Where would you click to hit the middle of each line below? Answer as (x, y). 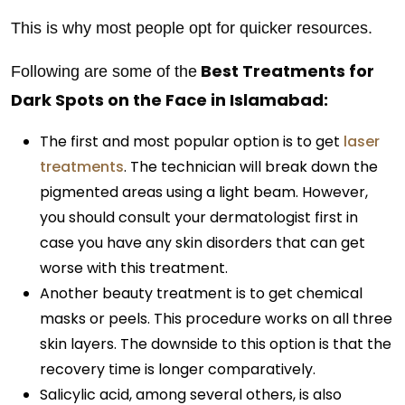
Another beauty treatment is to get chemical (201, 293)
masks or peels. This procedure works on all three (216, 319)
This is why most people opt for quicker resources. (192, 28)
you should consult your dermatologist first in (199, 217)
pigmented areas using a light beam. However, (204, 192)
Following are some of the (104, 71)
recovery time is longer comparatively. (178, 369)
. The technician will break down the (251, 167)
